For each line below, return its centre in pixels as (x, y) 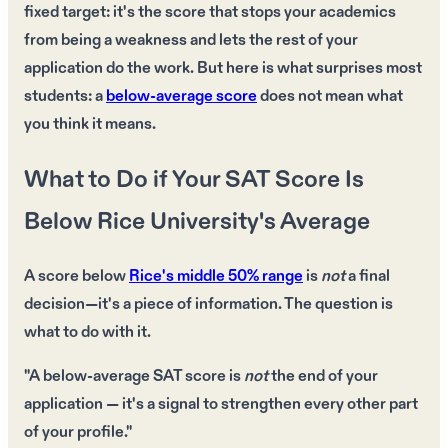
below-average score (181, 97)
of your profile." (78, 432)
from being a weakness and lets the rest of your (191, 41)
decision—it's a (79, 304)
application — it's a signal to (122, 404)
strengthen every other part (319, 404)
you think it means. (90, 125)
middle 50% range (238, 276)
